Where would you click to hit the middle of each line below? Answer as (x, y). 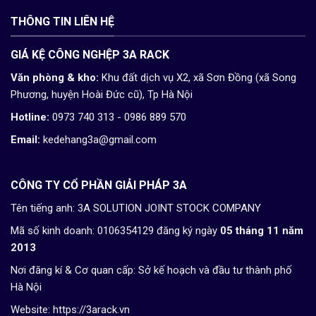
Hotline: (30, 117)
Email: (25, 140)
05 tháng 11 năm (260, 231)
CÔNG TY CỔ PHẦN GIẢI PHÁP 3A (99, 186)
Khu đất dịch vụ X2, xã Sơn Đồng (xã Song (199, 78)
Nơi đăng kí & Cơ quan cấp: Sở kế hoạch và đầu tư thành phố (151, 271)
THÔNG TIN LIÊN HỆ (62, 21)
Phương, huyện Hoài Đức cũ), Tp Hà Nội (102, 95)
